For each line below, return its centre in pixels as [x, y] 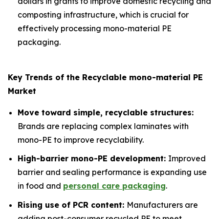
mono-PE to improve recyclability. [81, 140]
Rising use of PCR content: [72, 205]
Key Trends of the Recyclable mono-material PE [105, 77]
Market [22, 91]
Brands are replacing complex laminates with [103, 126]
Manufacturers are [162, 205]
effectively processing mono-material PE [95, 28]
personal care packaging [114, 186]
